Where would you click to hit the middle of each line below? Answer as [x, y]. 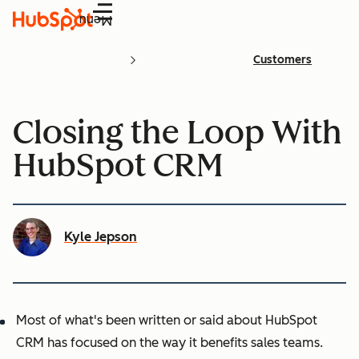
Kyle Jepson [101, 236]
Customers [282, 60]
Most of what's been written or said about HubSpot [167, 320]
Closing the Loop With [177, 132]
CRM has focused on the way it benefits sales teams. [169, 342]
